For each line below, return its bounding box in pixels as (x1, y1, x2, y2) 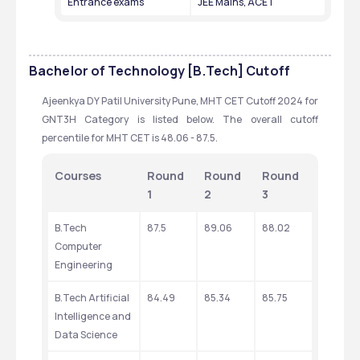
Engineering (55, 258, 112, 272)
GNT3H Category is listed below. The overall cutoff (42, 112, 318, 126)
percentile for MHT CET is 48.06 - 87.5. (42, 131, 218, 145)
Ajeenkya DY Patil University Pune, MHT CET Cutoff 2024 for (42, 94, 318, 108)
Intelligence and (55, 309, 131, 323)
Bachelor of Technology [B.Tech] (29, 62, 244, 80)
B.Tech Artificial (55, 291, 129, 305)
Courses (55, 168, 101, 183)
